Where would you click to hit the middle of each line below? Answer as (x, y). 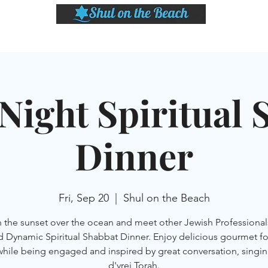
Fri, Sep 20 (83, 198)
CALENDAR (164, 38)
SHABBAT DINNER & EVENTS (82, 38)
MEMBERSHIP (221, 38)
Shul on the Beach (166, 198)
